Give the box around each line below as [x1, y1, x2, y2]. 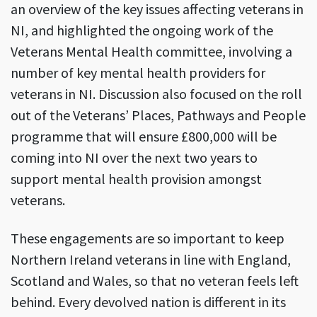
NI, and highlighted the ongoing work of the [11, 21, 273, 40]
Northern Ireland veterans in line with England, [11, 250, 291, 269]
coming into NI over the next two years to [11, 149, 258, 167]
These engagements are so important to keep [11, 229, 284, 248]
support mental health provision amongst [11, 170, 262, 188]
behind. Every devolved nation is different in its [11, 293, 286, 311]
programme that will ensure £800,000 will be [11, 127, 277, 146]
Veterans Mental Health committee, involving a [11, 42, 292, 61]
